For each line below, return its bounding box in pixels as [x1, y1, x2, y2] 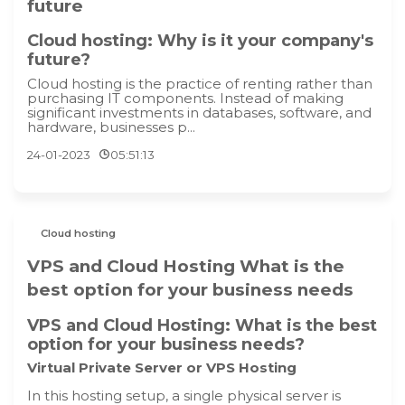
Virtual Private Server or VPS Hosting [27, 359, 297, 377]
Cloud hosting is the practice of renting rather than [27, 74, 372, 92]
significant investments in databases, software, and [27, 103, 372, 121]
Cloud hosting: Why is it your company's [27, 31, 373, 52]
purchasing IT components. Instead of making [27, 89, 344, 107]
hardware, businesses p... [27, 118, 195, 136]
